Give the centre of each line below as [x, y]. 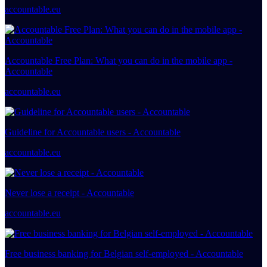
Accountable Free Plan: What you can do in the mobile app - [119, 60]
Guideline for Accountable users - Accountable [93, 132]
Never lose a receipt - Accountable [69, 193]
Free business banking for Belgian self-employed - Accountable [124, 253]
